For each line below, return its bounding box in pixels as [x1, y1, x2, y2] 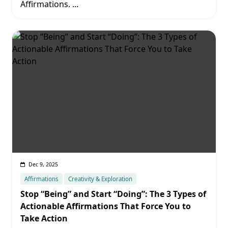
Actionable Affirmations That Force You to [20, 201, 191, 212]
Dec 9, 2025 [28, 161, 58, 168]
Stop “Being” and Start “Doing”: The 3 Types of [20, 188, 206, 199]
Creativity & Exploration [68, 175, 133, 183]
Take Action [20, 213, 68, 224]
